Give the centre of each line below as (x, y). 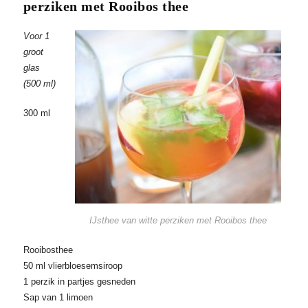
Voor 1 (36, 36)
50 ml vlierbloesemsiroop (73, 266)
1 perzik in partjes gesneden (79, 282)
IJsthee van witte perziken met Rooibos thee (178, 221)
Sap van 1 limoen (58, 298)
